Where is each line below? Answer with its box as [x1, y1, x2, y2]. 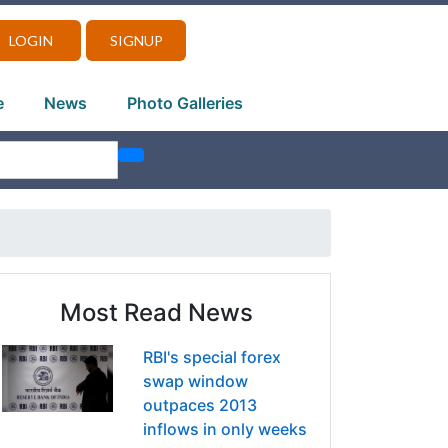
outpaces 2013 [142, 395, 257, 416]
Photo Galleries [127, 93, 243, 113]
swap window [142, 371, 248, 392]
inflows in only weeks [142, 419, 307, 440]
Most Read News [59, 298, 253, 328]
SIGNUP [109, 32, 163, 49]
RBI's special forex [142, 347, 281, 368]
